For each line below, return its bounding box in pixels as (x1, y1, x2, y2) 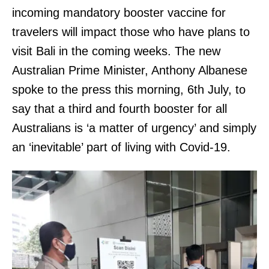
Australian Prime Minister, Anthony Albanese (12, 63, 247, 77)
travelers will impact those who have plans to (12, 25, 250, 38)
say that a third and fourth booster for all (12, 101, 227, 115)
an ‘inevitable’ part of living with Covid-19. (12, 140, 234, 154)
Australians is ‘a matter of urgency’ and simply (12, 121, 256, 134)
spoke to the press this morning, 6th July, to (12, 82, 246, 96)
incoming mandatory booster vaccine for (12, 5, 226, 19)
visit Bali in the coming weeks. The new (12, 44, 220, 58)
